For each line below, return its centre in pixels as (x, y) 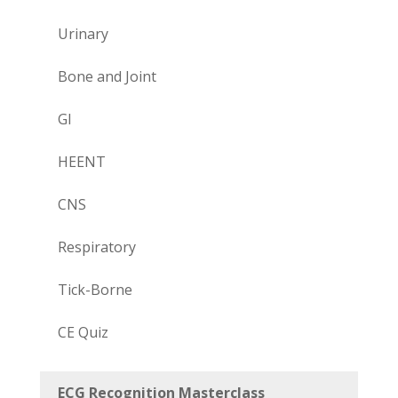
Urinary (83, 33)
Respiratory (96, 247)
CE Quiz (83, 332)
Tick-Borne (95, 289)
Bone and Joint (107, 76)
